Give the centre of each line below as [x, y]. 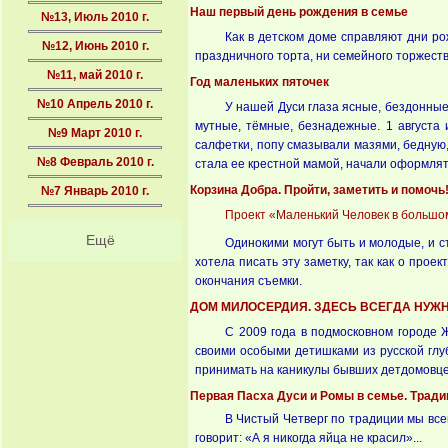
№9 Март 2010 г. [95, 133]
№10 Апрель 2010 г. [95, 104]
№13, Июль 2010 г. [95, 17]
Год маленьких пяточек [259, 82]
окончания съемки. [248, 281]
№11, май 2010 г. [95, 75]
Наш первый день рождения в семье [299, 12]
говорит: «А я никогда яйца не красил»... [308, 438]
